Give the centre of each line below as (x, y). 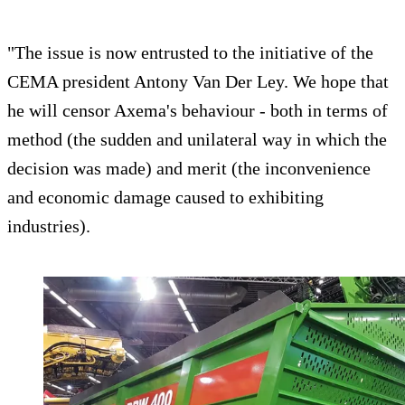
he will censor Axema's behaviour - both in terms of (198, 111)
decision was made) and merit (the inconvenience (189, 169)
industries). (49, 226)
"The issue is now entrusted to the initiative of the (190, 53)
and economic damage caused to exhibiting (165, 198)
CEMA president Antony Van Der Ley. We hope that (198, 82)
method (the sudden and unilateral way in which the (197, 140)
